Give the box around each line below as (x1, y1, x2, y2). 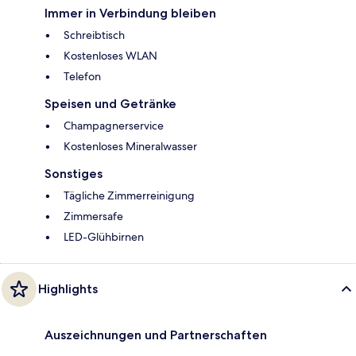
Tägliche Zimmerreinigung (64, 188, 195, 203)
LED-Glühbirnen (64, 229, 144, 244)
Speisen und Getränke (44, 95, 176, 111)
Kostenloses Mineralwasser (64, 138, 197, 153)
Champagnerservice (64, 118, 164, 133)
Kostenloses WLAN (64, 48, 157, 63)
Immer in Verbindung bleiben (44, 5, 216, 21)
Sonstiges (44, 165, 103, 181)
